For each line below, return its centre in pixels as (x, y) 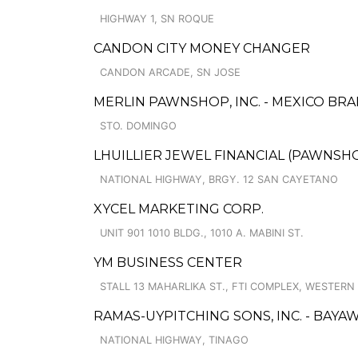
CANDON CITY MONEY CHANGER (202, 48)
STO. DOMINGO (138, 126)
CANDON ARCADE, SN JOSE (170, 72)
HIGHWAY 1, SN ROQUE (157, 19)
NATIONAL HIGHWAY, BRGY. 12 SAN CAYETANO (219, 179)
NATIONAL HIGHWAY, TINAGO (174, 340)
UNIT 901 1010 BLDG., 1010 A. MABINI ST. (202, 233)
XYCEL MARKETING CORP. (179, 209)
